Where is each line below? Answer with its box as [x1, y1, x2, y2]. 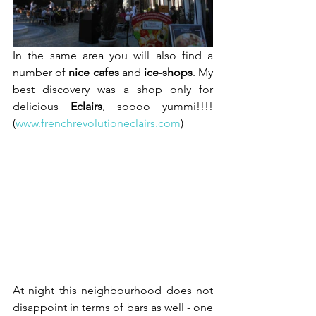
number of [13, 65, 69, 79]
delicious [13, 99, 71, 113]
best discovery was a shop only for [13, 82, 213, 96]
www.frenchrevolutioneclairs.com [16, 116, 181, 130]
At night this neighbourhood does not [13, 283, 213, 297]
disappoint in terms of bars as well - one [13, 300, 213, 314]
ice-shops [143, 65, 193, 79]
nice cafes [68, 65, 119, 79]
